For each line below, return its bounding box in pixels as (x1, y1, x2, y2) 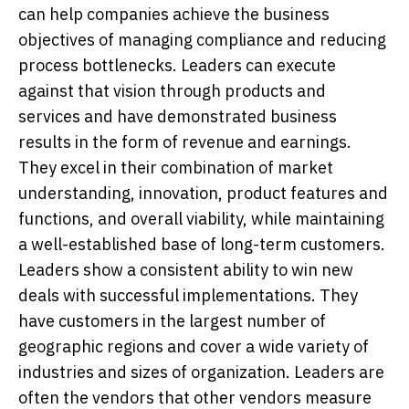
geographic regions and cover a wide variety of (18, 335, 369, 357)
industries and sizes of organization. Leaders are (18, 361, 384, 383)
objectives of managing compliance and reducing (18, 28, 386, 50)
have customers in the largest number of (18, 309, 326, 331)
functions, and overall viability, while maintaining (18, 207, 384, 229)
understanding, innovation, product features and (18, 182, 388, 204)
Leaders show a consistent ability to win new (18, 258, 353, 280)
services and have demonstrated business (18, 105, 337, 127)
